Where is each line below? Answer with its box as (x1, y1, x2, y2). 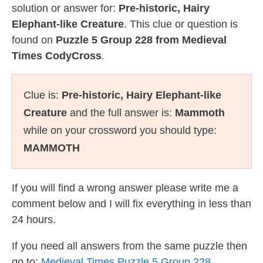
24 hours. (12, 214, 56, 225)
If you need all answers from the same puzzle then (12, 240, 247, 252)
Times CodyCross (12, 50, 102, 62)
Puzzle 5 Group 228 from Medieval (56, 34, 227, 46)
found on (12, 34, 56, 46)
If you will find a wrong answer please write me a (12, 182, 238, 194)
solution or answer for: (12, 2, 119, 14)
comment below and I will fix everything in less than (12, 198, 251, 210)
